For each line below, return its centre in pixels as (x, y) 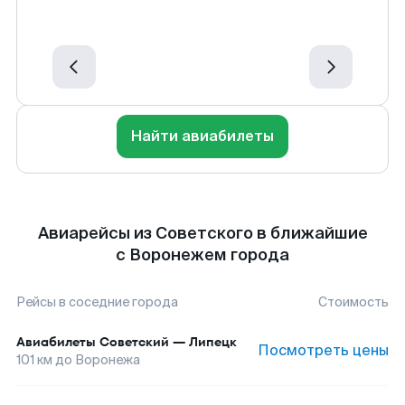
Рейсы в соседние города (97, 302)
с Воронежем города (202, 255)
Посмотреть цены (323, 350)
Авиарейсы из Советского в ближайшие (202, 233)
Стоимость (353, 302)
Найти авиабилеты (202, 136)
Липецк (213, 342)
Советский (134, 342)
